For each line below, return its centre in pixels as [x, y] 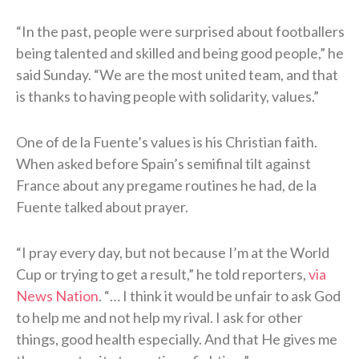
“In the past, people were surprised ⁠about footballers [180, 32]
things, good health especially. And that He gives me [177, 339]
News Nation [57, 296]
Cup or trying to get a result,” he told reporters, [162, 274]
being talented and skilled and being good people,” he [180, 53]
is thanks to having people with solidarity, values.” [167, 97]
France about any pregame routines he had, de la [166, 186]
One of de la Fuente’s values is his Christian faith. [167, 142]
